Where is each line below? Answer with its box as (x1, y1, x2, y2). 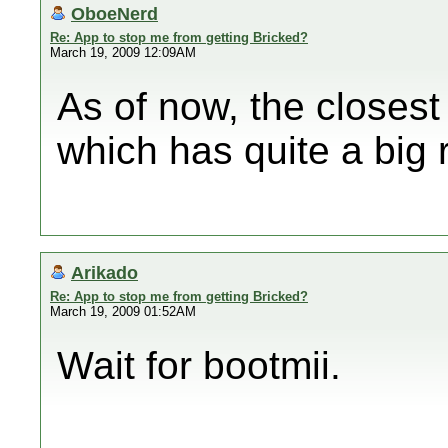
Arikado (71, 262, 138, 283)
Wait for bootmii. (57, 344, 341, 387)
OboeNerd (71, 3, 158, 24)
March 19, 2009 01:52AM (50, 304, 196, 319)
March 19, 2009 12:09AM (50, 45, 196, 60)
